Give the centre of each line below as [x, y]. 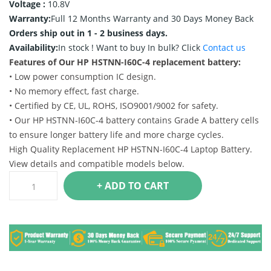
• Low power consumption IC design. [83, 77]
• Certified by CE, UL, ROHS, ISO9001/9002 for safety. [114, 106]
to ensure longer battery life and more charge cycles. [116, 135]
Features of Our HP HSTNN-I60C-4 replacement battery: [125, 62]
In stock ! [77, 47]
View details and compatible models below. [97, 164]
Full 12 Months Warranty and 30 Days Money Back [152, 18]
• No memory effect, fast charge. [74, 91]
